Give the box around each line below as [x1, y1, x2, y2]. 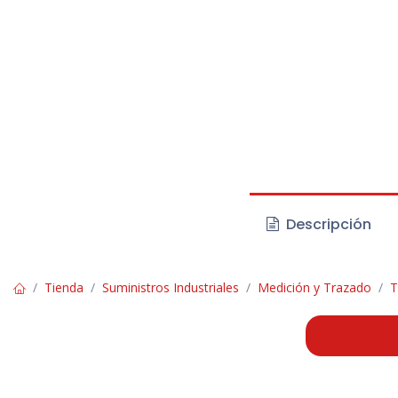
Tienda [44, 279, 84, 297]
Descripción [283, 214, 372, 235]
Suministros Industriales [102, 279, 239, 297]
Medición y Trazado [258, 279, 371, 297]
